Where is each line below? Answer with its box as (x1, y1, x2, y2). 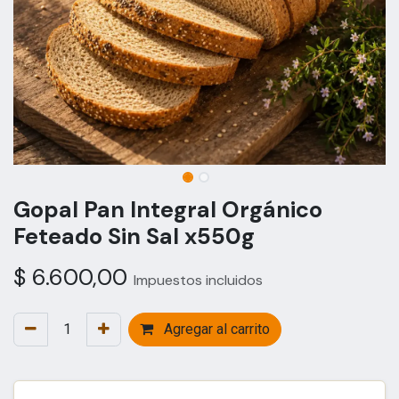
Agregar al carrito (160, 320, 270, 338)
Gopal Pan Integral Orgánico (13, 194, 322, 224)
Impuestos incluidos (134, 270, 263, 289)
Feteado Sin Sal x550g (13, 221, 255, 251)
